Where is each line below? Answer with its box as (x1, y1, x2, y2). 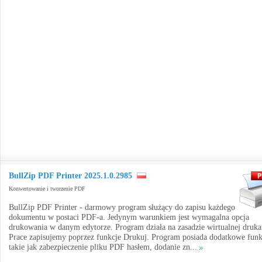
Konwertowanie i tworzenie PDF (9, 185, 85, 192)
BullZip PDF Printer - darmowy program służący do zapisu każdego (9, 203, 235, 212)
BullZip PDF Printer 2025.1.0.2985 (9, 171, 132, 180)
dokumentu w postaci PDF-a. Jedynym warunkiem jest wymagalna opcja (9, 213, 249, 222)
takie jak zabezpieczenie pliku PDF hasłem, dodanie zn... (9, 243, 199, 251)
